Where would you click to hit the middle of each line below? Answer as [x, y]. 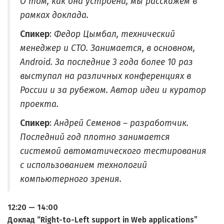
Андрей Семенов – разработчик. [121, 123]
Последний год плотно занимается [95, 137]
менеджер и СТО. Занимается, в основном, [107, 48]
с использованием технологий [83, 165]
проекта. [39, 104]
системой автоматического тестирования [113, 151]
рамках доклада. [54, 15]
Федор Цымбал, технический [114, 34]
